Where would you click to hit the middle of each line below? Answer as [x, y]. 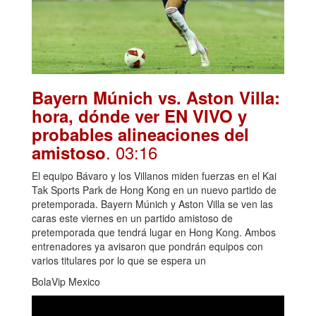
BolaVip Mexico [66, 281]
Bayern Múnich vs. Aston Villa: [156, 97]
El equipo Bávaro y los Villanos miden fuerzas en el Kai [154, 175]
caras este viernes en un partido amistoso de [132, 218]
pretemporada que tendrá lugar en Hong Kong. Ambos [154, 232]
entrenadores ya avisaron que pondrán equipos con [147, 246]
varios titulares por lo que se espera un [119, 260]
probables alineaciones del [140, 134]
